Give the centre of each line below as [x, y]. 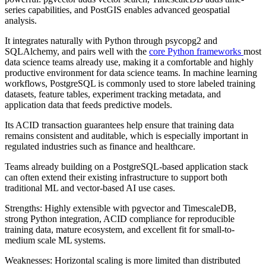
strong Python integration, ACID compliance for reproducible [120, 218]
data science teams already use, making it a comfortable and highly [129, 62]
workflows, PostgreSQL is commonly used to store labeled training [130, 83]
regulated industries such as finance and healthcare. [100, 146]
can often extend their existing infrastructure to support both [116, 177]
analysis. [21, 20]
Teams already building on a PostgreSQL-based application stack [126, 166]
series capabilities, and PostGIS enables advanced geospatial [117, 9]
